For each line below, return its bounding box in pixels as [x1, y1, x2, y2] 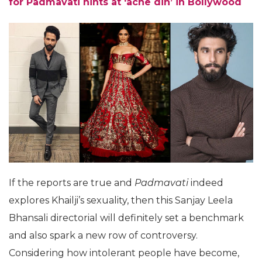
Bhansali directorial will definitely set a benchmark [9, 212, 244, 223]
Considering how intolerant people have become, [9, 247, 239, 258]
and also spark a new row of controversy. [9, 229, 198, 241]
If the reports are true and [9, 177, 135, 188]
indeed [191, 177, 223, 188]
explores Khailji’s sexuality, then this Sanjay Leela [9, 194, 233, 206]
